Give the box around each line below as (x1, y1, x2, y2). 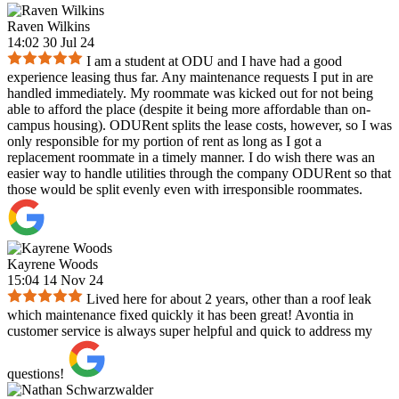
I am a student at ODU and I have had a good (86, 53, 342, 69)
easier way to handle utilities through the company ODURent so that (7, 166, 391, 182)
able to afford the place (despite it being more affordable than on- (7, 102, 370, 118)
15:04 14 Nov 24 (7, 273, 103, 289)
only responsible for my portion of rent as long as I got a (7, 134, 322, 150)
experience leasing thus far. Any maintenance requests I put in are (7, 69, 373, 85)
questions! (7, 366, 64, 382)
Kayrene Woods (7, 256, 98, 273)
